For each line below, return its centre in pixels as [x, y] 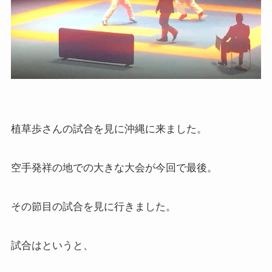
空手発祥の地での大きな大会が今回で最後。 [114, 168]
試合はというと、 [52, 245]
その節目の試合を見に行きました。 [93, 206]
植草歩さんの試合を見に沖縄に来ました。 [109, 129]
